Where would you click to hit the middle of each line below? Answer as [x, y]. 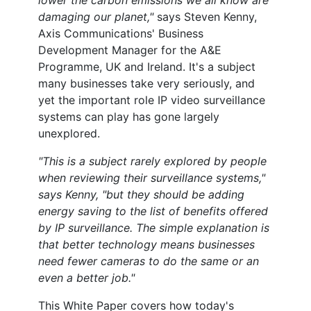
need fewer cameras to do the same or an [149, 261]
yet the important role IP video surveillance [152, 100]
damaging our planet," [96, 17]
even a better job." [86, 278]
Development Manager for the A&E [130, 50]
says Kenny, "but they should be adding [141, 195]
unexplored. [69, 134]
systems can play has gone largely [129, 117]
